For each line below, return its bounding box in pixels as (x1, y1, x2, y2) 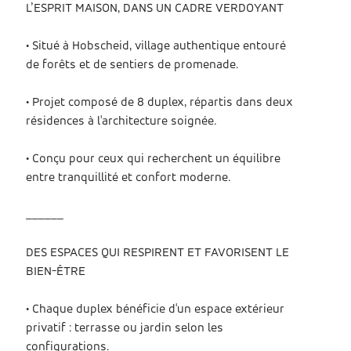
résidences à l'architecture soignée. (26, 115, 217, 128)
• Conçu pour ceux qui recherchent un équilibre (26, 153, 281, 165)
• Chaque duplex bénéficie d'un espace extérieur (26, 303, 285, 316)
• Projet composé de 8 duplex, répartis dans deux (26, 96, 294, 109)
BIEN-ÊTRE (26, 266, 86, 278)
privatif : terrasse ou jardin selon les (26, 322, 224, 335)
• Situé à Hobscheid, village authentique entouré (26, 40, 287, 52)
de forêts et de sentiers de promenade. (26, 59, 239, 71)
